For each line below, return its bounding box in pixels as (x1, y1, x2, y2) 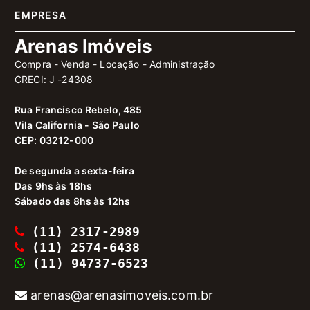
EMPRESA (15, 9, 66, 21)
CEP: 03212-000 (15, 134, 93, 146)
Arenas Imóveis (15, 35, 152, 57)
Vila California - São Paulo (15, 119, 140, 131)
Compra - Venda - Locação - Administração (15, 58, 215, 70)
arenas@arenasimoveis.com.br (27, 288, 214, 302)
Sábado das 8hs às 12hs (15, 195, 131, 207)
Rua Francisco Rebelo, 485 (15, 104, 143, 116)
